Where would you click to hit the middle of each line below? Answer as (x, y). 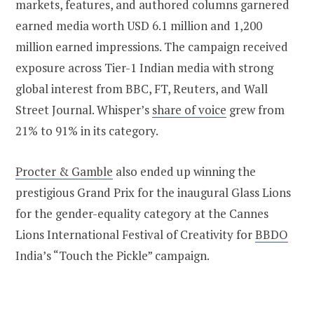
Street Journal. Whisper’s (84, 110)
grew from (255, 110)
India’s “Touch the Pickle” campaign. (112, 256)
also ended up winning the (184, 172)
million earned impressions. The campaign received (152, 47)
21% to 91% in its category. (88, 131)
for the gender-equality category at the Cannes (142, 214)
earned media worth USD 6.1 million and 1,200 (139, 26)
